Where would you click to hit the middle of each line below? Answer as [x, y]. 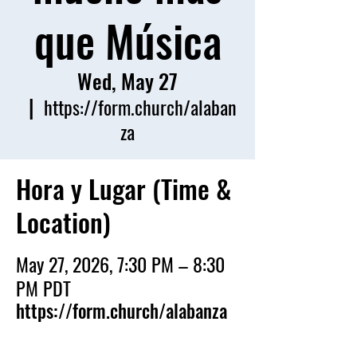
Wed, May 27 [127, 81]
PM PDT [43, 288]
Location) [63, 222]
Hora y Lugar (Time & [124, 188]
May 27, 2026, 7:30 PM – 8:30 [120, 264]
